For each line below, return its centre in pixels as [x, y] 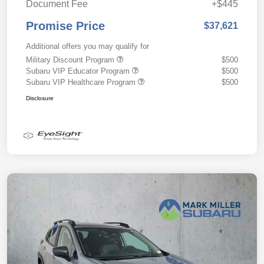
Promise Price [65, 26]
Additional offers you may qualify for [88, 47]
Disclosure [40, 98]
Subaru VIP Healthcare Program [82, 82]
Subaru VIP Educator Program [79, 71]
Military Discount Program [71, 60]
